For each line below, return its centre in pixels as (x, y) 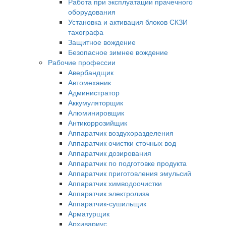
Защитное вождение (102, 42)
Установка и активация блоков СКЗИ (128, 22)
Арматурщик (89, 213)
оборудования (92, 12)
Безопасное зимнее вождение (118, 52)
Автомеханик (90, 82)
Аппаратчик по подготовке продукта (127, 163)
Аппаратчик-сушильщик (107, 203)
